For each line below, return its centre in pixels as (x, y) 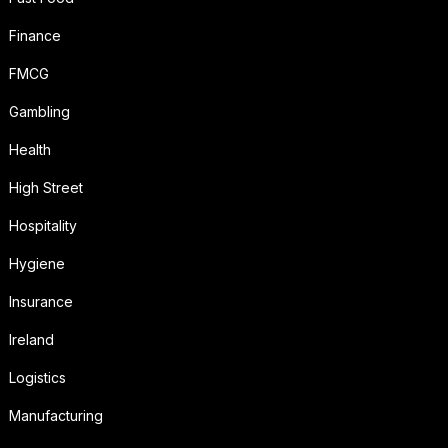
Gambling (39, 112)
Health (29, 150)
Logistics (37, 378)
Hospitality (42, 226)
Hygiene (36, 264)
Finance (34, 36)
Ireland (31, 340)
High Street (45, 188)
